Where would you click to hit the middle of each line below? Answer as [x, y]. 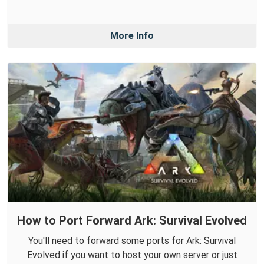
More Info [132, 35]
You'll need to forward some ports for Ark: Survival [132, 241]
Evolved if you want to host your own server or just [132, 255]
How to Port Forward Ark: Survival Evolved [132, 221]
